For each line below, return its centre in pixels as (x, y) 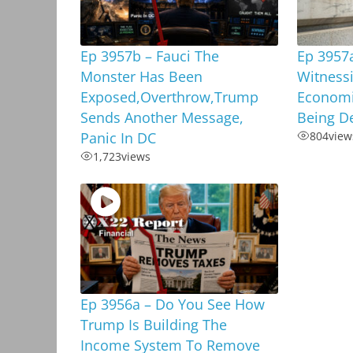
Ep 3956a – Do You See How (173, 305)
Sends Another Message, (162, 117)
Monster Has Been (141, 76)
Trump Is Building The (154, 325)
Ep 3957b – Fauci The (150, 56)
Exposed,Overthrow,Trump (169, 97)
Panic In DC (118, 137)
